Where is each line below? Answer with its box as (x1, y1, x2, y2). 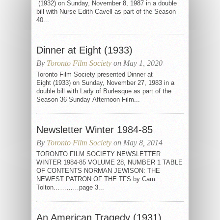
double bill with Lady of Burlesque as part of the (36, 87, 171, 95)
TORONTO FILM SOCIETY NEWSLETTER (36, 150, 161, 158)
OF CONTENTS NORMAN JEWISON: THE (36, 167, 160, 174)
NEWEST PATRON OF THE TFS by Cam (36, 175, 155, 183)
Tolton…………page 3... (36, 184, 104, 191)
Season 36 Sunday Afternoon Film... (36, 96, 140, 103)
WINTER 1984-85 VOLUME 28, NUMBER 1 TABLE (36, 159, 183, 166)
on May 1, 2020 (111, 59, 163, 67)
